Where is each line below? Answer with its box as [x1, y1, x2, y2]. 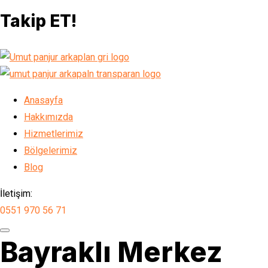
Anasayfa [24, 95, 63, 106]
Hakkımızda [24, 111, 73, 123]
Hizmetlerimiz [24, 128, 83, 139]
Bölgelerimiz [24, 145, 77, 156]
